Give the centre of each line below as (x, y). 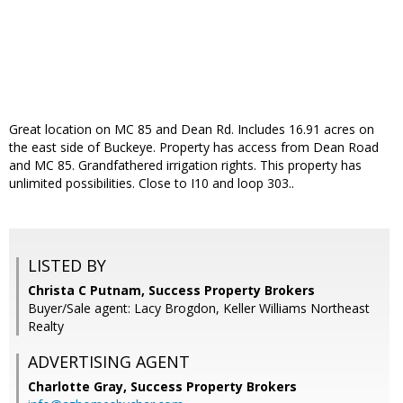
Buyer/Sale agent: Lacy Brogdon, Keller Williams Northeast (199, 309)
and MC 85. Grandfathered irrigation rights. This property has (185, 166)
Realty (46, 327)
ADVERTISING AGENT (109, 362)
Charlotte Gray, (79, 387)
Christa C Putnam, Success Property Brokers (171, 291)
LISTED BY (67, 266)
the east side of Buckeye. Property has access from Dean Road (194, 148)
